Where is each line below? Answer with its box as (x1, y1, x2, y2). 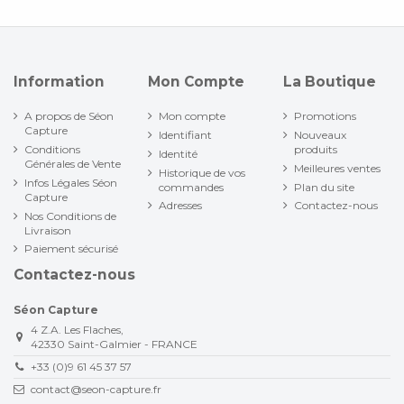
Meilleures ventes (293, 161, 381, 175)
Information (14, 72, 105, 90)
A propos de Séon (24, 109, 114, 124)
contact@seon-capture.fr (30, 382, 161, 397)
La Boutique (282, 72, 376, 90)
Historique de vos (159, 165, 246, 179)
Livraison (24, 223, 71, 237)
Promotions (293, 109, 356, 124)
